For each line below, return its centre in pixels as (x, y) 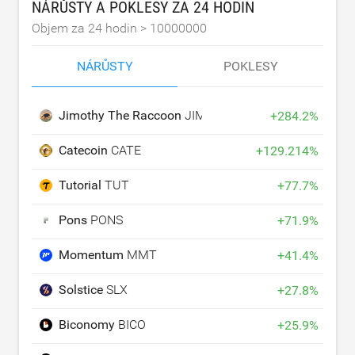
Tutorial (82, 185)
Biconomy (88, 324)
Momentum (93, 254)
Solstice (82, 289)
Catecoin (85, 150)
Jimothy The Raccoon (122, 115)
